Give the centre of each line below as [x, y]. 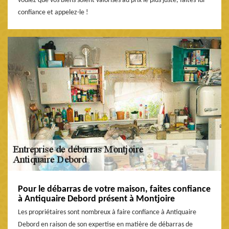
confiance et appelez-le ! [53, 13]
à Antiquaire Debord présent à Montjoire [96, 199]
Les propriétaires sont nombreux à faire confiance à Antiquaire [107, 213]
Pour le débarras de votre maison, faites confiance [114, 190]
